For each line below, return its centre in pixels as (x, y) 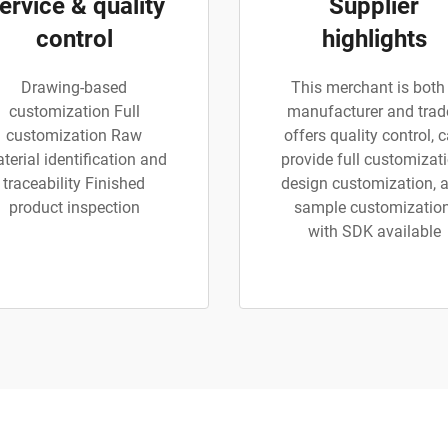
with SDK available (374, 232)
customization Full (74, 112)
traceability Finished (74, 184)
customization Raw (74, 136)
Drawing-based (74, 88)
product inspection (74, 208)
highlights (374, 39)
